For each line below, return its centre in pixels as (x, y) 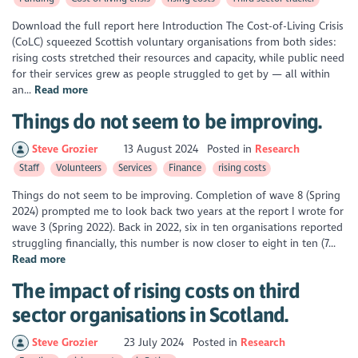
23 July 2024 (154, 343)
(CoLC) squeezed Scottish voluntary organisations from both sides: (175, 42)
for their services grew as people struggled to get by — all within (171, 74)
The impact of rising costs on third (156, 290)
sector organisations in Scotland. (150, 314)
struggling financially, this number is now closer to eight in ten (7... (174, 244)
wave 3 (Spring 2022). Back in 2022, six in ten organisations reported (178, 228)
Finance (185, 168)
